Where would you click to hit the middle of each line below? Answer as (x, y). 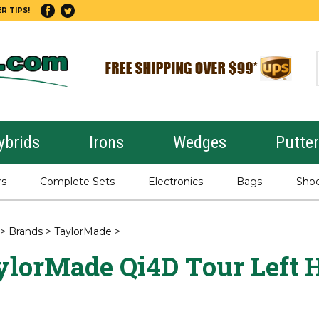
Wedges (199, 142)
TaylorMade (83, 231)
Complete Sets (77, 182)
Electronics (175, 182)
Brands (25, 231)
